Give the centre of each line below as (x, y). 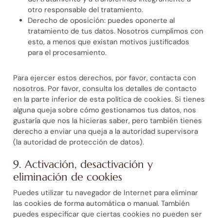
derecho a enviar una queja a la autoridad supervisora (105, 131)
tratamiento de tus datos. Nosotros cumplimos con (115, 31)
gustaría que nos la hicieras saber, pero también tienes (107, 120)
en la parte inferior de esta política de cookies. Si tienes (109, 99)
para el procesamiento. (67, 52)
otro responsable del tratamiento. (85, 9)
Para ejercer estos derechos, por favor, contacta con (104, 78)
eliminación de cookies (67, 177)
